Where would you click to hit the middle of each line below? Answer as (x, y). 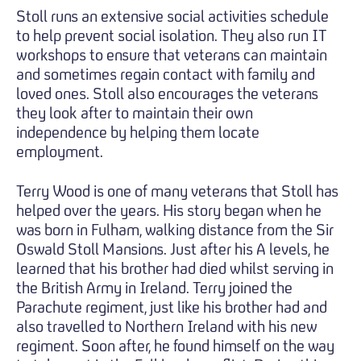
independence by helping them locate (138, 132)
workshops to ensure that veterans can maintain (172, 54)
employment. (61, 151)
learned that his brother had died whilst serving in (175, 268)
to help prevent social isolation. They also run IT (172, 35)
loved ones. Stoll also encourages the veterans (167, 93)
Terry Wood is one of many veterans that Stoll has (177, 191)
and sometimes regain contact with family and (166, 74)
